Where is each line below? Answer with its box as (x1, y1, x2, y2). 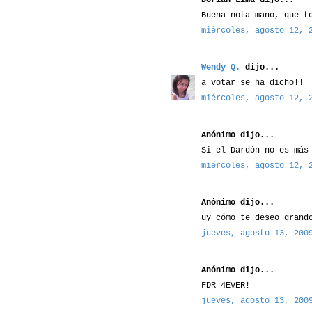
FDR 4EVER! (201, 280, 250, 290)
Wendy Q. (201, 62, 240, 72)
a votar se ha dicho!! (201, 77, 304, 88)
